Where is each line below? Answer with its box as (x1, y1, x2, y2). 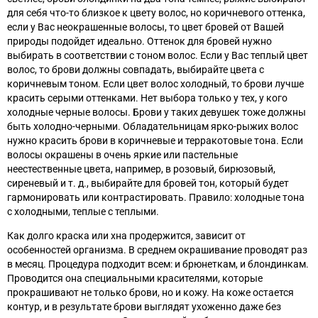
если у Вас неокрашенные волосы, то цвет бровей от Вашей (7, 21, 284, 33)
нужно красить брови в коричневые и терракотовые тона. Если (7, 135, 303, 147)
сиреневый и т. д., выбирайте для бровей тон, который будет (7, 177, 289, 190)
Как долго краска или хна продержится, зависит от (7, 230, 246, 242)
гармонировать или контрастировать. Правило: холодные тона (7, 192, 305, 204)
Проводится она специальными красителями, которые (7, 273, 263, 285)
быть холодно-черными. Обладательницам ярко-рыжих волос (7, 121, 298, 133)
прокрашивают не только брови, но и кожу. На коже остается (7, 287, 294, 299)
